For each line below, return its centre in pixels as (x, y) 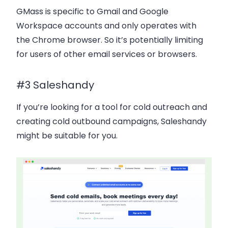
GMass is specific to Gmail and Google (92, 12)
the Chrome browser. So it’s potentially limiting (110, 40)
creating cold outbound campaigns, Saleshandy (111, 122)
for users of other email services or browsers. (107, 54)
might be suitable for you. (67, 136)
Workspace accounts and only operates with (106, 26)
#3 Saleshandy (55, 85)
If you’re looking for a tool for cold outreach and (112, 107)
